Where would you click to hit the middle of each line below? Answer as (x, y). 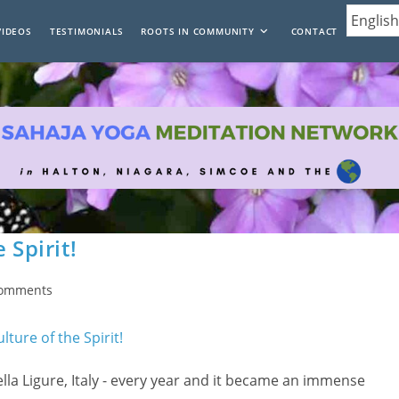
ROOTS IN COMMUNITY (198, 31)
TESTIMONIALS (86, 31)
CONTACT (314, 31)
